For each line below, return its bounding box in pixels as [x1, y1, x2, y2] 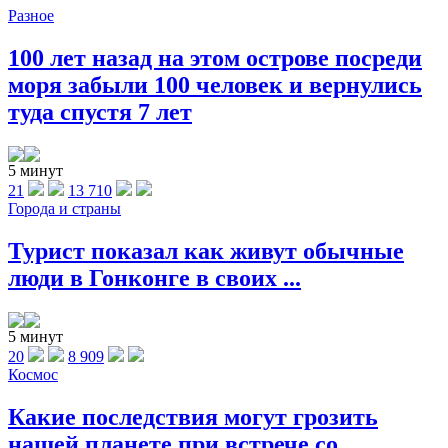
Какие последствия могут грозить [8, 403, 378, 430]
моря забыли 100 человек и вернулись [8, 72, 422, 99]
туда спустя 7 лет [8, 99, 192, 126]
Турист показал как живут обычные [8, 238, 404, 265]
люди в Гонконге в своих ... [8, 265, 301, 292]
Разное [8, 7, 54, 25]
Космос [8, 366, 58, 384]
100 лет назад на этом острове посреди [8, 45, 422, 72]
